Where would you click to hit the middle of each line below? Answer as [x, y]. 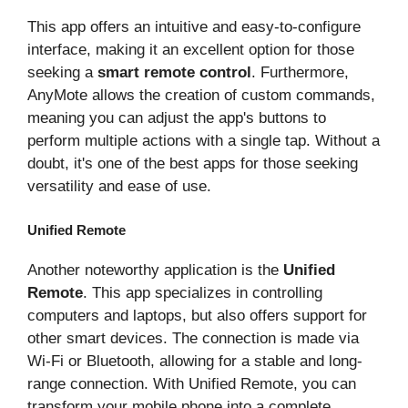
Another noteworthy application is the [155, 270]
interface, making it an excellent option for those [191, 49]
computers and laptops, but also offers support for [197, 316]
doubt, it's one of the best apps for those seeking [193, 163]
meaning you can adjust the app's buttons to [177, 117]
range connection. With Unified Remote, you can [192, 384]
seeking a [62, 72]
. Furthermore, [300, 72]
